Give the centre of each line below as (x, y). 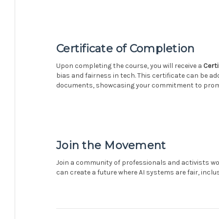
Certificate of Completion (126, 48)
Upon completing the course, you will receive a (130, 66)
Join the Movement (111, 145)
